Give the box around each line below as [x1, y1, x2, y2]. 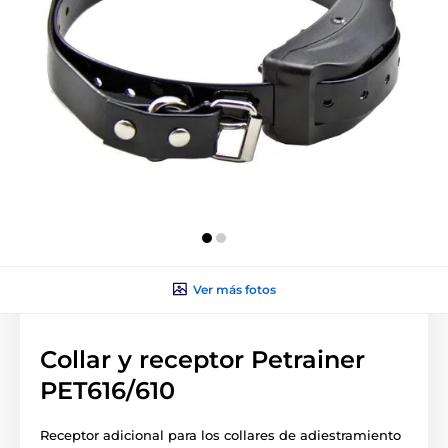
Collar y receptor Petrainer [40, 344, 365, 374]
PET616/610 [40, 375, 175, 405]
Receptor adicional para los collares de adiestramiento [40, 426, 401, 443]
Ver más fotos [192, 281, 276, 297]
